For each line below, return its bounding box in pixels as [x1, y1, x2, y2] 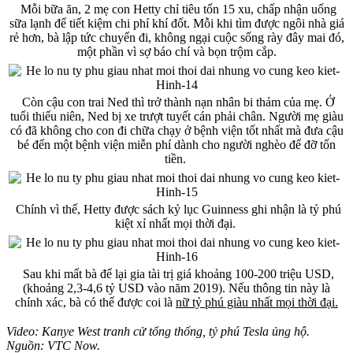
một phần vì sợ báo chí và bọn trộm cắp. [76, 44, 277, 58]
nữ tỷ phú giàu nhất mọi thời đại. [176, 295, 338, 309]
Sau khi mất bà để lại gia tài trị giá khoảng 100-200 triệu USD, [19, 266, 334, 281]
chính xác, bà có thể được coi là [15, 295, 176, 309]
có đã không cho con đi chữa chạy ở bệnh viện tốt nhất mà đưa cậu [9, 123, 344, 137]
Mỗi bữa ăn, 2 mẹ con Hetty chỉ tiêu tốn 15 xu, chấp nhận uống [17, 2, 336, 16]
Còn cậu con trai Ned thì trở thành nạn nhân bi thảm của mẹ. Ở [18, 95, 335, 109]
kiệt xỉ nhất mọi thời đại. [114, 216, 239, 230]
